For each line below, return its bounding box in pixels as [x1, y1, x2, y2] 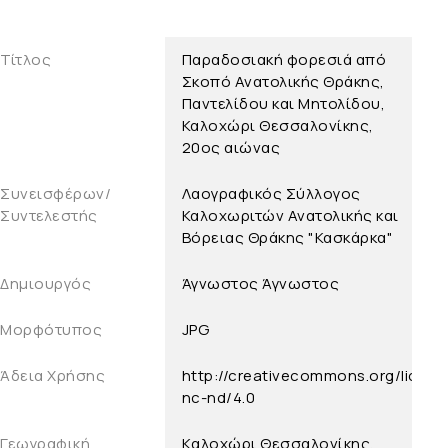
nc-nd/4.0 [181, 387, 256, 409]
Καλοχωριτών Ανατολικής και [181, 205, 399, 227]
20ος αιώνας [181, 137, 281, 159]
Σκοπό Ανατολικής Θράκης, [181, 71, 385, 93]
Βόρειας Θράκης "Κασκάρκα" [181, 227, 394, 249]
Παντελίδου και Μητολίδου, [181, 93, 386, 115]
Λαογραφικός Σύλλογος [181, 183, 361, 205]
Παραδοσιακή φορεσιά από [181, 49, 387, 71]
